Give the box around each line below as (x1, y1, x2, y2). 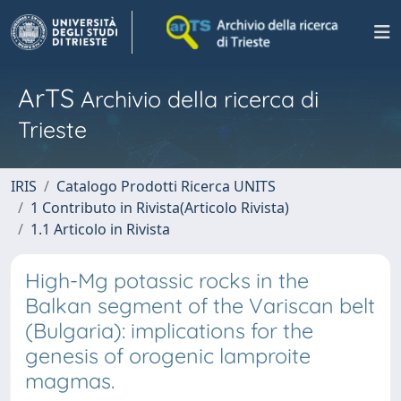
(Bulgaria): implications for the (25, 318, 313, 344)
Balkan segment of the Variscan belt (25, 293, 375, 319)
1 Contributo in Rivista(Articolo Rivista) (30, 198, 289, 218)
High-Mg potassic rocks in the (25, 268, 309, 294)
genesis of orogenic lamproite (25, 343, 311, 369)
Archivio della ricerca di (74, 85, 319, 113)
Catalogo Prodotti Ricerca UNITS (56, 176, 276, 196)
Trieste (18, 115, 87, 143)
